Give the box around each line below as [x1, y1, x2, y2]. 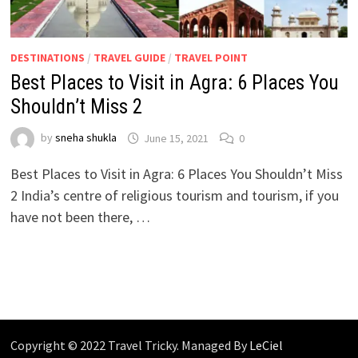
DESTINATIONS [10, 50, 85, 66]
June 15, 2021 [143, 130, 209, 145]
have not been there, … [10, 208, 150, 227]
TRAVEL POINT [173, 50, 248, 66]
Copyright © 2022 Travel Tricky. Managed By [10, 337, 249, 354]
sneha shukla [54, 130, 117, 145]
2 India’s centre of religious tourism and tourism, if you [10, 186, 339, 205]
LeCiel [249, 337, 283, 354]
